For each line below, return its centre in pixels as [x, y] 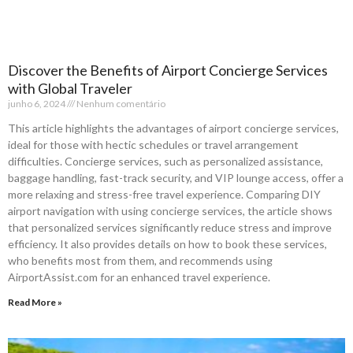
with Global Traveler [70, 88]
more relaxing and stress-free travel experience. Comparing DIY [164, 194]
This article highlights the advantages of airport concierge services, [173, 128]
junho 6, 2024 [37, 103]
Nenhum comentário [120, 103]
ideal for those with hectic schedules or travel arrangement [153, 144]
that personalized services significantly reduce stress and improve [170, 227]
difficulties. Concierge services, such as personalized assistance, [165, 161]
